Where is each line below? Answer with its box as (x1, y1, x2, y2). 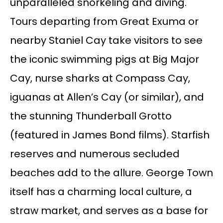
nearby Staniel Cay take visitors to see (9, 33, 203, 48)
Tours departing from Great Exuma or (9, 14, 199, 29)
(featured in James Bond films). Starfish (9, 128, 210, 142)
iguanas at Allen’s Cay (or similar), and (9, 90, 204, 105)
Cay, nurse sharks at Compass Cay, (9, 71, 190, 86)
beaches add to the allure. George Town (9, 166, 213, 180)
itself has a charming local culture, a (9, 185, 192, 199)
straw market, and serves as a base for (9, 204, 208, 218)
